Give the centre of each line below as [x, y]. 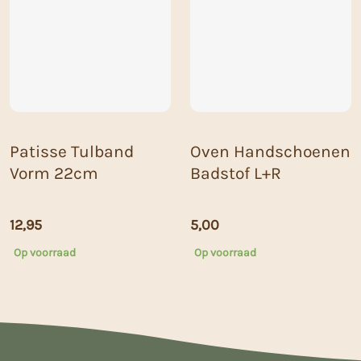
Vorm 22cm [54, 174]
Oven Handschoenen [270, 152]
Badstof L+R [236, 174]
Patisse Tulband [72, 152]
